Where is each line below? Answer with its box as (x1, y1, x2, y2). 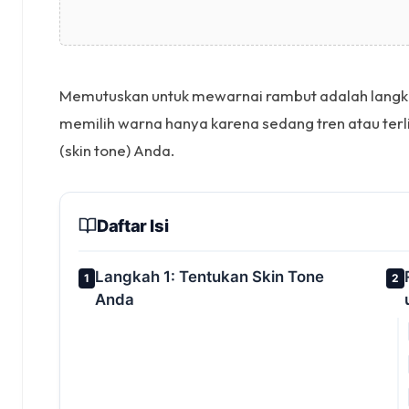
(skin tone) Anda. (59, 140, 174, 160)
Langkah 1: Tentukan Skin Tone (95, 267, 324, 286)
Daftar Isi (97, 215, 169, 236)
